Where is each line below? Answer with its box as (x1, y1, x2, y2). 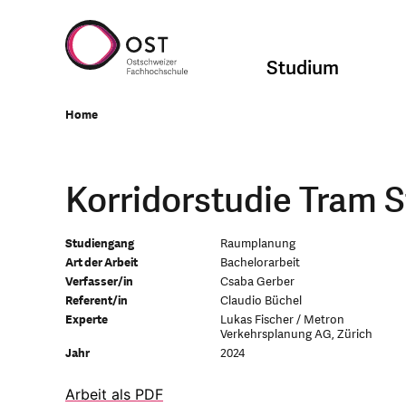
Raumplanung (219, 236, 295, 252)
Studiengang (65, 236, 134, 252)
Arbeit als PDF (65, 385, 163, 403)
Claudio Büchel (219, 293, 302, 309)
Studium (266, 54, 340, 82)
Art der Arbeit (65, 255, 138, 271)
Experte (65, 312, 108, 328)
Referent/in (65, 293, 128, 309)
